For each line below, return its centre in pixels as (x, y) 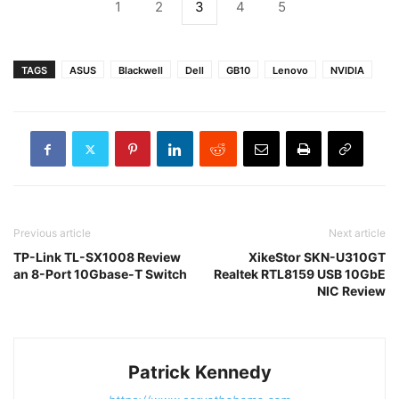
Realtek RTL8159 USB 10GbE (300, 274)
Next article (357, 233)
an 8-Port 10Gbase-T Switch (100, 274)
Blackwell (141, 71)
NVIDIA (347, 71)
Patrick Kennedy (199, 373)
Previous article (52, 233)
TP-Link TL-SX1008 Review (97, 257)
